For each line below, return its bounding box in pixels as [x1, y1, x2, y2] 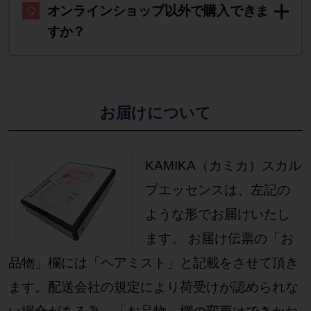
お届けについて [100, 104, 211, 121]
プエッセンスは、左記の [144, 183, 290, 198]
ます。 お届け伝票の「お [144, 231, 294, 246]
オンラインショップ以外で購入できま [47, 3, 269, 19]
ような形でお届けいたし [144, 207, 290, 222]
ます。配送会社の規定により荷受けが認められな [8, 280, 299, 295]
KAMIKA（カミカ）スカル [144, 158, 301, 174]
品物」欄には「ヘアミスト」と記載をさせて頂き [8, 255, 299, 271]
